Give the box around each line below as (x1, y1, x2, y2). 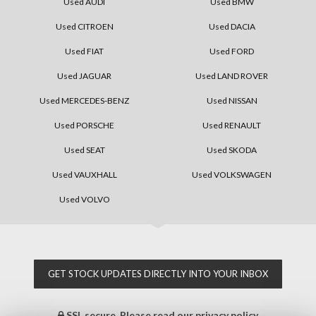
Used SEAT (63, 144, 105, 155)
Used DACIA (208, 20, 255, 32)
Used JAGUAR (57, 70, 111, 81)
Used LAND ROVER (195, 70, 268, 81)
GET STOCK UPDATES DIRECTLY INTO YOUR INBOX (48, 267, 268, 279)
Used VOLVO (59, 193, 110, 205)
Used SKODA (207, 144, 257, 155)
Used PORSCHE (54, 119, 114, 130)
